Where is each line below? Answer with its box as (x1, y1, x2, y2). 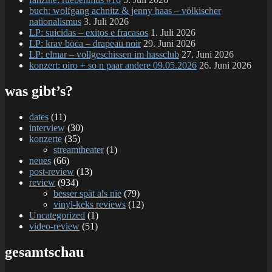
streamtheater (53, 144, 104, 155)
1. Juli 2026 (151, 27, 195, 38)
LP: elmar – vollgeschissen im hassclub (29, 49, 179, 60)
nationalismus (29, 16, 81, 27)
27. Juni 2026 (182, 49, 234, 60)
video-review (29, 221, 80, 232)
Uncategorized (29, 210, 85, 221)
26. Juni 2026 (199, 60, 251, 71)
